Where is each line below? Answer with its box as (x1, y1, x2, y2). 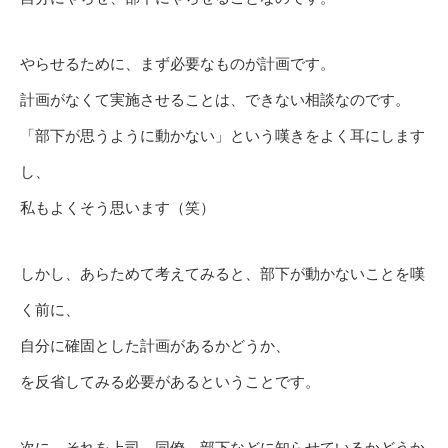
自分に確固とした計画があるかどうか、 (20, 337, 290, 355)
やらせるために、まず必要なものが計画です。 (20, 55, 335, 73)
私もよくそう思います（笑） (20, 199, 215, 217)
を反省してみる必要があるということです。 (20, 373, 320, 391)
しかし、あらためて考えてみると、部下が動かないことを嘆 (20, 265, 425, 283)
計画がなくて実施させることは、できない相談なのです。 (20, 91, 410, 109)
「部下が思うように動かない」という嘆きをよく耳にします (20, 127, 425, 145)
